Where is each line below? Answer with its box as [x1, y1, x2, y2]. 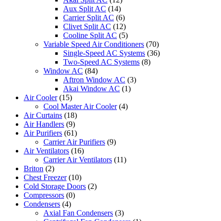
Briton [24, 164, 43, 173]
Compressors [24, 191, 64, 200]
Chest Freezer [24, 173, 67, 182]
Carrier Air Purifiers [43, 138, 105, 147]
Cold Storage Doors [24, 182, 86, 191]
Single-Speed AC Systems [63, 49, 145, 58]
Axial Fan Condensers [43, 209, 113, 218]
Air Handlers [24, 120, 64, 129]
